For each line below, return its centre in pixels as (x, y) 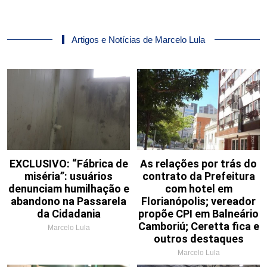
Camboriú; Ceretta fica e (198, 226)
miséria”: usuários (69, 176)
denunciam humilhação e (69, 188)
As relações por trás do (198, 163)
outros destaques (198, 238)
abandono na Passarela (69, 201)
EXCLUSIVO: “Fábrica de (69, 163)
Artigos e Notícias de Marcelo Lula (138, 39)
